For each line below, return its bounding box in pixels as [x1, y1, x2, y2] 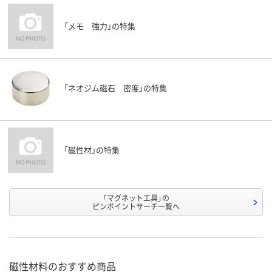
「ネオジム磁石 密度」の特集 [64, 82, 167, 94]
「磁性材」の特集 [64, 144, 120, 156]
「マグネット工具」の [103, 192, 169, 203]
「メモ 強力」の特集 [64, 20, 135, 32]
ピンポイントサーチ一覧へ [92, 201, 180, 212]
